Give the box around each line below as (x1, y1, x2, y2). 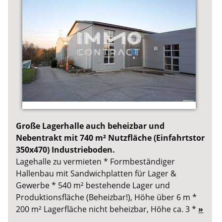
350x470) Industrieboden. (16, 144, 115, 156)
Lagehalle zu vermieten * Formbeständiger (16, 156, 175, 167)
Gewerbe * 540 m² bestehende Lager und (16, 180, 170, 191)
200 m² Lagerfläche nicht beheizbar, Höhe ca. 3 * (16, 204, 199, 215)
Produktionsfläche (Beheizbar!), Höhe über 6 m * (16, 192, 197, 203)
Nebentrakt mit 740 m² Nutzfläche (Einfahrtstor (16, 132, 205, 144)
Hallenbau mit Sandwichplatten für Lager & (16, 168, 177, 179)
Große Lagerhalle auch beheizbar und (16, 120, 165, 132)
